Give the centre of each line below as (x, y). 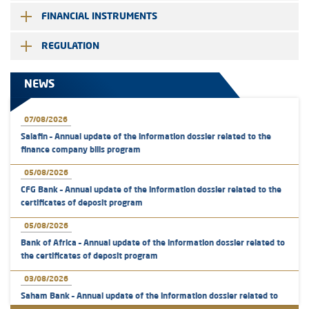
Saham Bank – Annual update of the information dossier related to (149, 297)
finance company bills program (81, 150)
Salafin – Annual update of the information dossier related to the (146, 137)
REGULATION (70, 46)
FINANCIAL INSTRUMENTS (99, 17)
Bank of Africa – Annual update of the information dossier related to (153, 243)
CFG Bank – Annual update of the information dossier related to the (151, 190)
